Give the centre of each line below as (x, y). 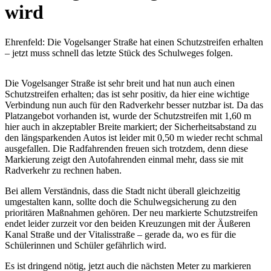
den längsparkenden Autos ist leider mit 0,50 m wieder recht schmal (134, 137)
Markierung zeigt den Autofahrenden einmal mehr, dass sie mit (124, 159)
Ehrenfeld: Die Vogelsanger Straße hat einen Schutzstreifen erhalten (134, 42)
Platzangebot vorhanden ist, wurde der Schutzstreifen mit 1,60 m (128, 116)
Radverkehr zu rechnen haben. (63, 170)
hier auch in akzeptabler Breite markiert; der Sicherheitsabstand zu (131, 126)
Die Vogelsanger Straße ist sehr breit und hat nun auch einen (120, 83)
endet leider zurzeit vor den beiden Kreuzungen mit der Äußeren (128, 223)
